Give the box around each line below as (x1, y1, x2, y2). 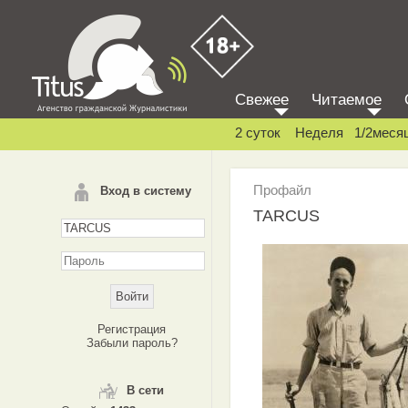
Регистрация (97, 322, 166, 336)
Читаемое (311, 91, 382, 108)
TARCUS (253, 207, 320, 225)
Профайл (253, 182, 311, 198)
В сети (127, 383, 164, 397)
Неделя (295, 125, 343, 140)
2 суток (235, 125, 280, 140)
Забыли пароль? (86, 336, 178, 350)
